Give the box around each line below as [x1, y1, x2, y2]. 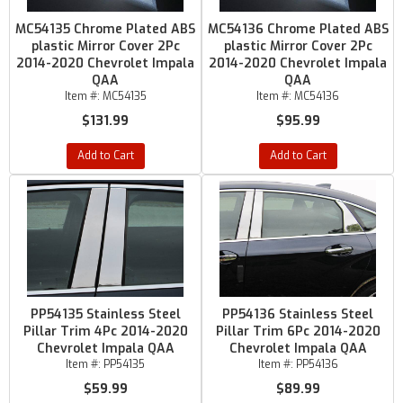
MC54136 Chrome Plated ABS [207, 21, 389, 38]
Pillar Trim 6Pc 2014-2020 [215, 323, 381, 340]
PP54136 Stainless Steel [222, 306, 373, 323]
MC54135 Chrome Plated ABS [15, 21, 195, 38]
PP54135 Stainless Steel [30, 306, 181, 323]
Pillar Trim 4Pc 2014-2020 [22, 323, 188, 340]
